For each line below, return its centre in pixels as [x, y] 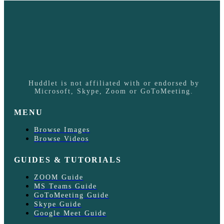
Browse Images [62, 129]
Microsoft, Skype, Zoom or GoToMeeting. [114, 91]
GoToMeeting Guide [71, 195]
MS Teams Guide [65, 186]
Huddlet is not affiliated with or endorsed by [114, 83]
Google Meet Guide [70, 213]
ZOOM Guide [59, 177]
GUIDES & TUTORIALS [68, 159]
